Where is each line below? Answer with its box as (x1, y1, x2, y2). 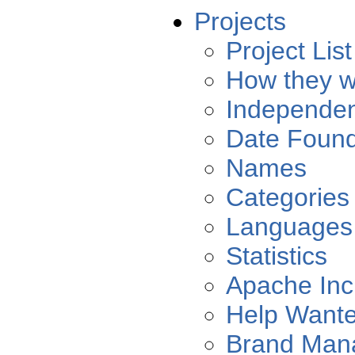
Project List (226, 36, 352, 66)
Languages (226, 212, 353, 242)
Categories (226, 183, 349, 212)
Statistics (226, 242, 327, 271)
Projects (194, 7, 293, 36)
